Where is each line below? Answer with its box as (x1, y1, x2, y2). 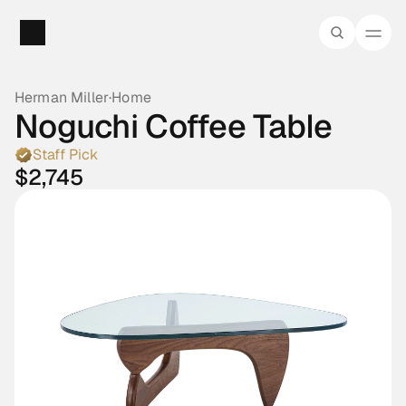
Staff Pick (33, 145, 99, 164)
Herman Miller (14, 88, 110, 107)
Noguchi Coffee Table (14, 105, 333, 148)
